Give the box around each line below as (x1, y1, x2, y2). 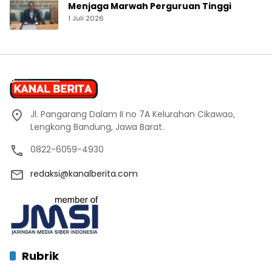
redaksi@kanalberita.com (30, 168, 138, 180)
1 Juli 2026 (68, 13, 104, 24)
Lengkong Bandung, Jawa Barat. (30, 121, 164, 134)
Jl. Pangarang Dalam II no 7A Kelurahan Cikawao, (30, 108, 235, 121)
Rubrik (22, 248, 59, 264)
